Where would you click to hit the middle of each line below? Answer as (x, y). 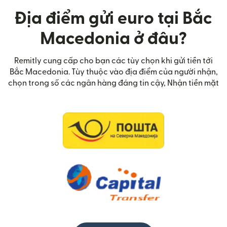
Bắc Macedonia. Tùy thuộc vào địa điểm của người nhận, (113, 72)
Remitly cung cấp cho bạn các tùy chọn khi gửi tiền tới (113, 61)
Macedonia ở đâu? (113, 39)
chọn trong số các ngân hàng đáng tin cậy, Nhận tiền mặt (113, 83)
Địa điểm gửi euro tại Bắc (113, 19)
